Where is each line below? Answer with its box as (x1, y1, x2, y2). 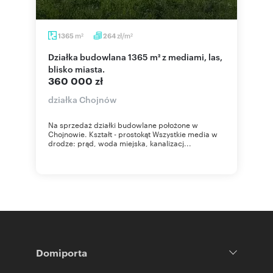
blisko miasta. (48, 63, 105, 74)
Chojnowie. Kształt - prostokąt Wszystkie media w (48, 128, 218, 139)
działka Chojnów (48, 93, 116, 105)
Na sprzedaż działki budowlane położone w (48, 119, 198, 130)
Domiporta (36, 246, 87, 259)
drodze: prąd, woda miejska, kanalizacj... (48, 137, 191, 148)
